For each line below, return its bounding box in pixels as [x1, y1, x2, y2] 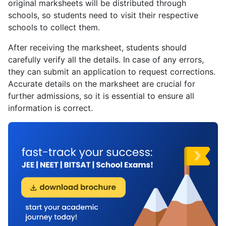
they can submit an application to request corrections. [8, 67, 215, 77]
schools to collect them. [8, 22, 100, 33]
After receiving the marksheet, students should [8, 42, 187, 53]
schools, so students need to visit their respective [8, 10, 198, 21]
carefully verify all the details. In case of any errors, [8, 54, 204, 65]
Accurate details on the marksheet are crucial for [8, 79, 195, 89]
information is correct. [8, 103, 93, 114]
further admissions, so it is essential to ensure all [8, 91, 194, 101]
